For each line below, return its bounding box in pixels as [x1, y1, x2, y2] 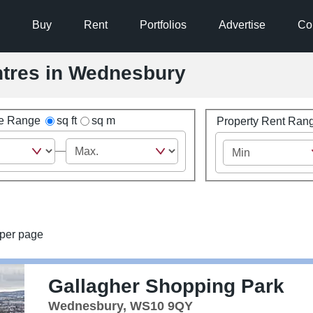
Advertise [218, 19, 265, 31]
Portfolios [139, 19, 187, 31]
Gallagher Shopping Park [48, 275, 284, 297]
